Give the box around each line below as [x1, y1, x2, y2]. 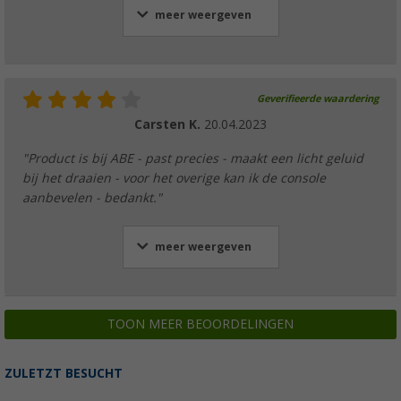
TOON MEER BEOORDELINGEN [107, 317, 294, 332]
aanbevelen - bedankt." [22, 191, 162, 206]
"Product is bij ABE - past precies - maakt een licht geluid [22, 151, 363, 166]
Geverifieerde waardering [257, 93, 379, 106]
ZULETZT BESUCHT [4, 366, 123, 381]
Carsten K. [134, 117, 204, 132]
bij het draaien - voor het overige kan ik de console [22, 171, 326, 186]
